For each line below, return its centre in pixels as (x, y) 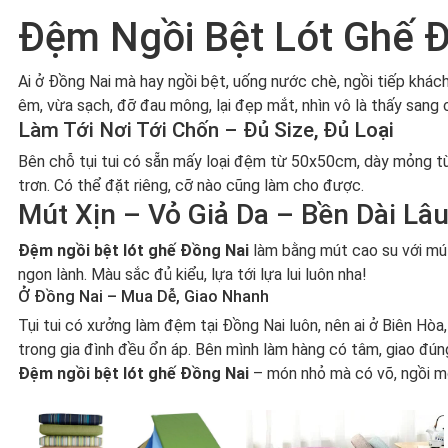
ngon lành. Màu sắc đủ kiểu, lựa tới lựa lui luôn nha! (192, 274)
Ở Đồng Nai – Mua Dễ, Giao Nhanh (143, 296)
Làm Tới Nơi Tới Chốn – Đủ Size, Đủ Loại (205, 130)
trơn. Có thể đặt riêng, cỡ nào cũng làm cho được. (190, 185)
